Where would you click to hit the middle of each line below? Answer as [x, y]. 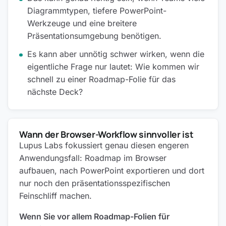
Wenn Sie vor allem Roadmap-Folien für [95, 216]
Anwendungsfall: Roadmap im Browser [93, 158]
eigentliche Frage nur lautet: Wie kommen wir [114, 66]
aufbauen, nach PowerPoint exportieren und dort [112, 170]
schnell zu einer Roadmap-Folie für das [102, 79]
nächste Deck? [55, 92]
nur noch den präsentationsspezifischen [95, 183]
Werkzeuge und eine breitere [82, 23]
